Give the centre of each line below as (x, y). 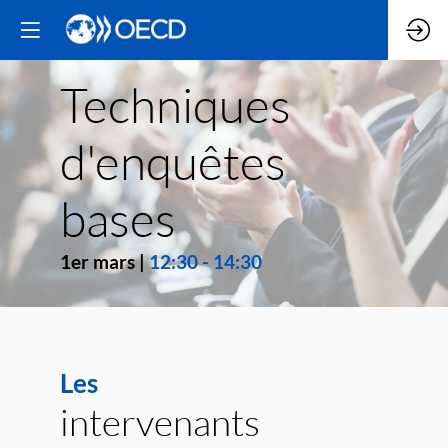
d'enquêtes (173, 161)
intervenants (160, 421)
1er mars (97, 261)
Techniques (175, 104)
